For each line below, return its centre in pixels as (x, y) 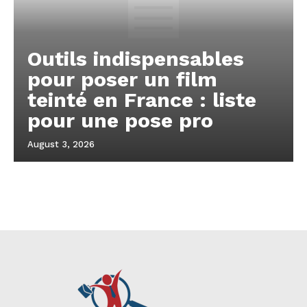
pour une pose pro (120, 121)
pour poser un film (122, 79)
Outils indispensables (136, 59)
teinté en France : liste (142, 100)
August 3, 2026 (61, 145)
